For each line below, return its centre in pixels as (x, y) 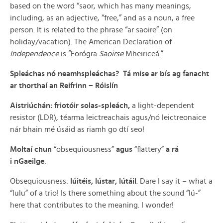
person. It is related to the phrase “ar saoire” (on (91, 30)
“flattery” (149, 149)
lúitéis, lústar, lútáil (103, 181)
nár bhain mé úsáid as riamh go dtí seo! (77, 129)
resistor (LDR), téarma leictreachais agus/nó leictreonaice (108, 117)
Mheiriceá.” (143, 54)
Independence (34, 54)
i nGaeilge (27, 161)
